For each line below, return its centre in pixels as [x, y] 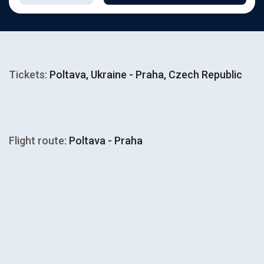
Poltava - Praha [105, 141]
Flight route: [38, 141]
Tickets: [28, 75]
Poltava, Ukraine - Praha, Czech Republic [145, 75]
